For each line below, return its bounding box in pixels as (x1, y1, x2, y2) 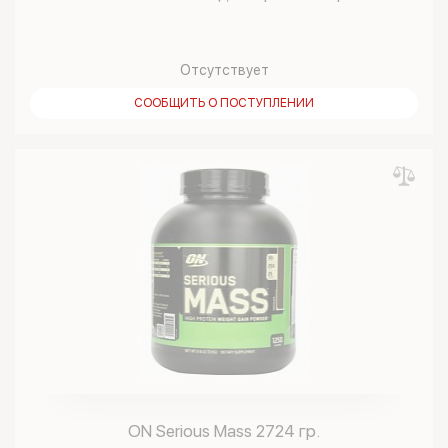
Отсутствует (179, 62, 269, 78)
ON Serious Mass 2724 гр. (128, 421, 320, 441)
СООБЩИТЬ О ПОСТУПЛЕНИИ (134, 96, 314, 110)
